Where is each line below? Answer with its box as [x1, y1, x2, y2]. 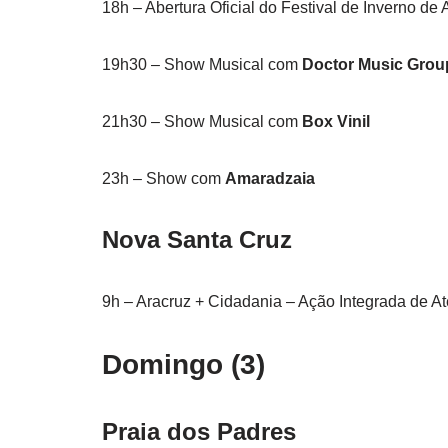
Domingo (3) [102, 349, 265, 381]
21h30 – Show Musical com [102, 113, 302, 131]
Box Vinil [302, 113, 370, 131]
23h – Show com [102, 170, 225, 188]
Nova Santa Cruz [102, 226, 292, 254]
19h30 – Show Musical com [102, 56, 302, 74]
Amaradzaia [225, 170, 315, 188]
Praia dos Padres [102, 418, 296, 446]
